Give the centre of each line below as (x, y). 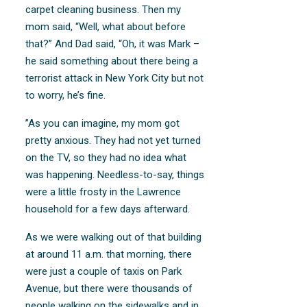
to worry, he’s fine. (66, 95)
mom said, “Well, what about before (106, 26)
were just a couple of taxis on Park (104, 271)
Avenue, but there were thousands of (109, 288)
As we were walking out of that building (114, 237)
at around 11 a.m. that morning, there (109, 254)
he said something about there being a (112, 61)
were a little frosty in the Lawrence (103, 192)
